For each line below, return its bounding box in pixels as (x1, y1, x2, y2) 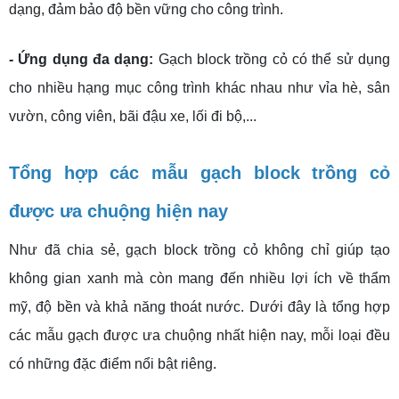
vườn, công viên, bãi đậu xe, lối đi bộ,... (9, 109, 256, 125)
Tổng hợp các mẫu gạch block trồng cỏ (9, 163, 390, 183)
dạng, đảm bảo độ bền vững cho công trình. (9, 2, 283, 18)
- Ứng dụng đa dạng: (9, 52, 159, 68)
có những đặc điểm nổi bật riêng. (9, 356, 216, 372)
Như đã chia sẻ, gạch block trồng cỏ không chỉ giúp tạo (9, 242, 390, 258)
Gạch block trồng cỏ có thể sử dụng (158, 52, 391, 68)
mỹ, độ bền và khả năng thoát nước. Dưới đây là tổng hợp (9, 299, 390, 315)
